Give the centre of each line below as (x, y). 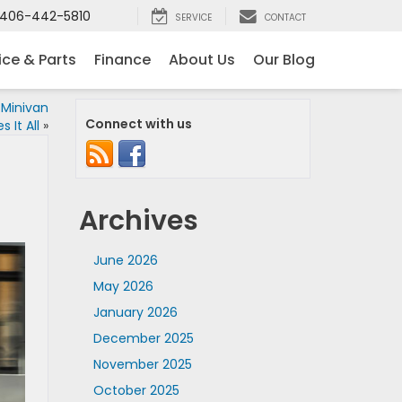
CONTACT (285, 18)
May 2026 (123, 286)
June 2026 (125, 260)
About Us (202, 60)
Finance (122, 60)
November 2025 (142, 364)
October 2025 (136, 390)
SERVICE (193, 18)
